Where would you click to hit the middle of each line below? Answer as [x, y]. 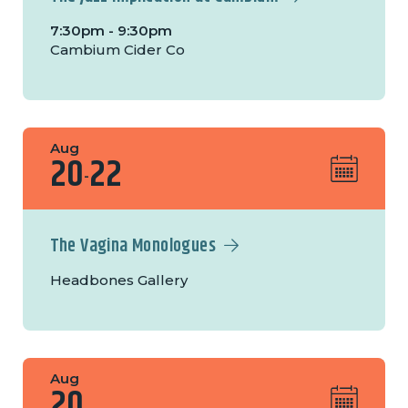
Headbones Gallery [118, 280]
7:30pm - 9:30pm [111, 31]
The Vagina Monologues [133, 247]
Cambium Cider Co [117, 50]
